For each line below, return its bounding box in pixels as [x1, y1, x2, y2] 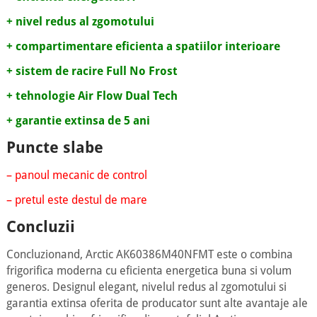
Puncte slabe [6, 139, 103, 156]
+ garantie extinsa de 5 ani [6, 114, 150, 127]
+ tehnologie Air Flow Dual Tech [6, 89, 178, 103]
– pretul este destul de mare [6, 193, 147, 207]
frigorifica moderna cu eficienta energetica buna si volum [6, 264, 292, 277]
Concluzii [6, 218, 75, 236]
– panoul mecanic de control [6, 168, 147, 182]
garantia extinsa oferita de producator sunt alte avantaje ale [6, 296, 308, 310]
